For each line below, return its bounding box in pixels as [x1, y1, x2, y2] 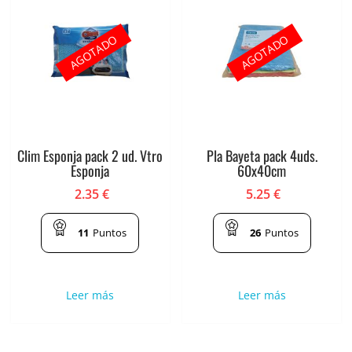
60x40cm [237, 159, 287, 181]
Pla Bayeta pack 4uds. [206, 145, 317, 166]
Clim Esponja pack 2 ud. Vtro [17, 145, 163, 166]
